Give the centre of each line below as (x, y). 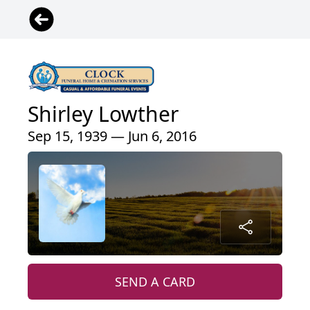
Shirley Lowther (103, 114)
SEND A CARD (155, 282)
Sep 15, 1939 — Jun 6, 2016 (112, 136)
